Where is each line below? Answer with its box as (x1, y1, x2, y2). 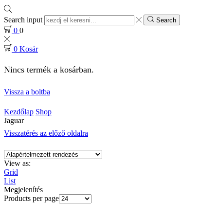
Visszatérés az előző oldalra (4, 129, 88, 138)
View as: (4, 159, 31, 168)
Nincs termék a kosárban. (4, 64, 94, 74)
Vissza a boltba (4, 88, 50, 96)
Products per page (4, 194, 59, 203)
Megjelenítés (4, 185, 43, 194)
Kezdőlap (4, 108, 34, 116)
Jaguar (4, 116, 24, 125)
